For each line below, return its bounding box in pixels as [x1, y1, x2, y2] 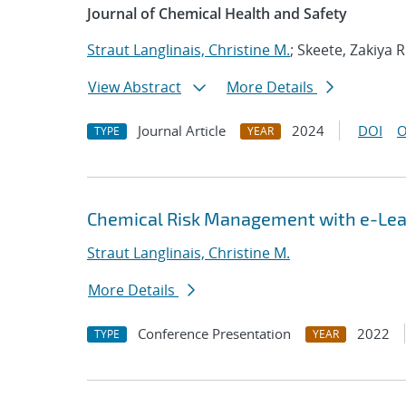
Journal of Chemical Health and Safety [87, 4, 347, 24]
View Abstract [88, 77, 181, 97]
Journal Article [138, 121, 226, 140]
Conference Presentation [138, 324, 291, 343]
